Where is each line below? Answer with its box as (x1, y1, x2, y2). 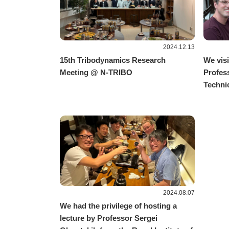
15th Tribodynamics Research (60, 55, 166, 64)
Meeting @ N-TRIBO (60, 67, 132, 77)
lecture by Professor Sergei (60, 214, 157, 223)
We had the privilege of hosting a (60, 201, 177, 211)
